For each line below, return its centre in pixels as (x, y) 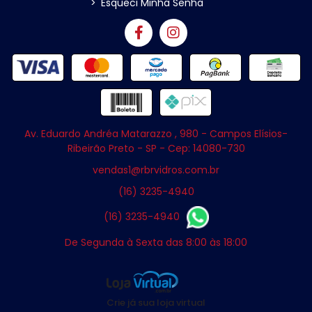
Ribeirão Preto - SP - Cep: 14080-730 (156, 148)
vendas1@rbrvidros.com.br (156, 170)
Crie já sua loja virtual (156, 302)
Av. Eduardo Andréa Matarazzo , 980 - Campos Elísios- (156, 133)
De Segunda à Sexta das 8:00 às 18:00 (156, 242)
